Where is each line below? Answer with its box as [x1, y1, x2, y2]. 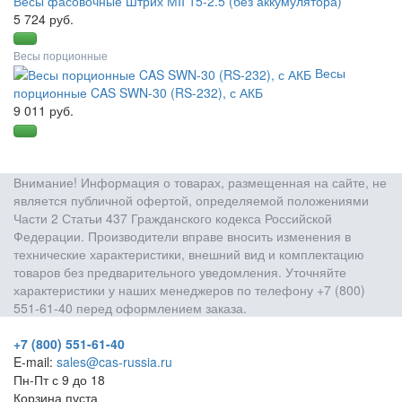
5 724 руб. [13, 10, 74, 29]
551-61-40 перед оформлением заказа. [13, 299, 247, 318]
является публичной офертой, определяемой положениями [13, 191, 369, 210]
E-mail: [13, 353, 57, 371]
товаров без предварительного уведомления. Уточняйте [13, 263, 346, 282]
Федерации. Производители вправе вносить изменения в [13, 227, 351, 246]
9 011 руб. [13, 101, 74, 120]
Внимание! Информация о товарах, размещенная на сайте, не [13, 173, 387, 192]
